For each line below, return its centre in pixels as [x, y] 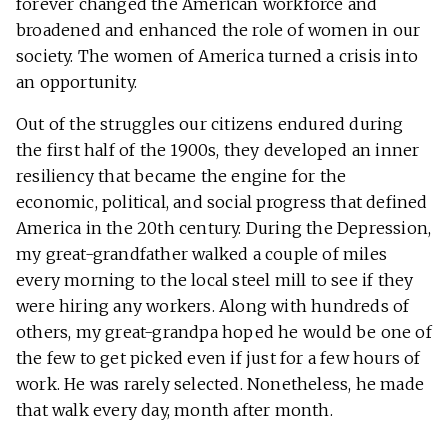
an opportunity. [76, 82]
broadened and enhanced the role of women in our [218, 30]
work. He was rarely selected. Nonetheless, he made [220, 384]
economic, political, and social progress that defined [222, 202]
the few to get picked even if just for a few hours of [218, 358]
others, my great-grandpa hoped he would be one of [224, 332]
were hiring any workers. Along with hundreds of [213, 306]
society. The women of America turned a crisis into [217, 56]
